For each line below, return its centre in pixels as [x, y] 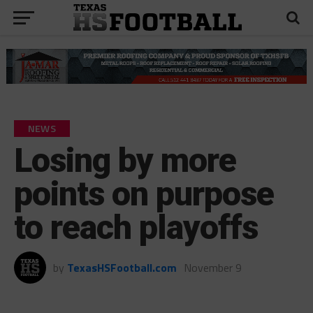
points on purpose [144, 194]
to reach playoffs [136, 227]
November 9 [212, 267]
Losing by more [125, 160]
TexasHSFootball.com [122, 267]
